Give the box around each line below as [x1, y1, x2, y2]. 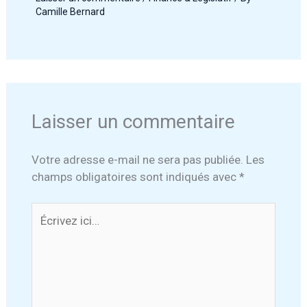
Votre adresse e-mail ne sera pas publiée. [31, 152, 243, 167]
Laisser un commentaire [31, 110, 235, 133]
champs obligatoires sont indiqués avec [31, 169, 239, 184]
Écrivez [30, 204, 68, 218]
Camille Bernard [35, 6, 105, 18]
